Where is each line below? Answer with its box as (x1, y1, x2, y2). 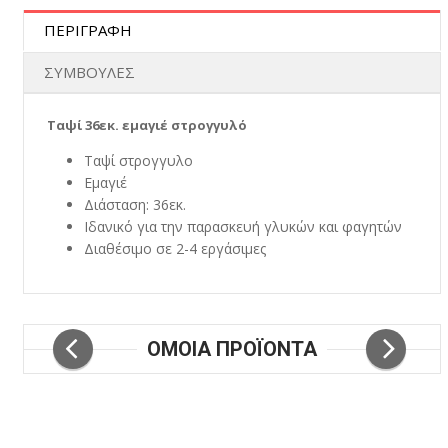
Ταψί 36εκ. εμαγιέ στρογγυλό (43, 115, 247, 134)
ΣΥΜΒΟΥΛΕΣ (43, 61, 135, 82)
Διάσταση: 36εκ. (83, 194, 186, 214)
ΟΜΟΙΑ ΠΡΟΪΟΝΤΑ (146, 336, 317, 361)
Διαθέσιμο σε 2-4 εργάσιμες (83, 238, 266, 258)
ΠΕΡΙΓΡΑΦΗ (43, 19, 132, 40)
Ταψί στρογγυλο (83, 150, 193, 170)
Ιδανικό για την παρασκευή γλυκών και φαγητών (83, 216, 402, 236)
